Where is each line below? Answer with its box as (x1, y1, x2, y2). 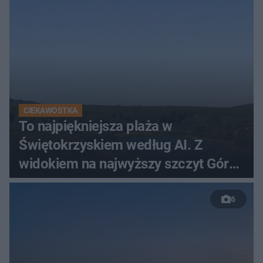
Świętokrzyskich (19, 174, 119, 191)
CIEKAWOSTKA (23, 105, 77, 115)
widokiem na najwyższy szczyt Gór (19, 155, 229, 172)
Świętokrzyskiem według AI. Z (19, 136, 203, 153)
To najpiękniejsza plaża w (19, 117, 173, 134)
